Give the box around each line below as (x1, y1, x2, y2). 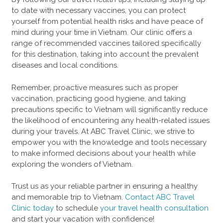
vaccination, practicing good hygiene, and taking (11, 94, 186, 103)
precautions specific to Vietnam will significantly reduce (11, 105, 208, 114)
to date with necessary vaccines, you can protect (11, 6, 186, 15)
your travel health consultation (100, 204, 209, 213)
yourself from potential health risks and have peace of (11, 17, 203, 26)
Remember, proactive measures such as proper (11, 83, 178, 92)
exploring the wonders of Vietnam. (11, 159, 133, 169)
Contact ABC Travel (124, 193, 195, 202)
